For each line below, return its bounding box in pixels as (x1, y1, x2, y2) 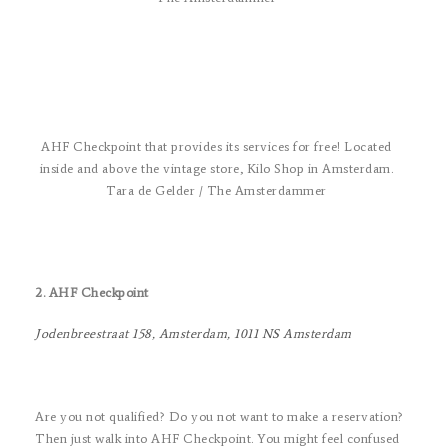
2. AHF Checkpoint (35, 284, 149, 300)
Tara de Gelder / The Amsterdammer (106, 182, 327, 198)
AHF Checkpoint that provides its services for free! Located (41, 138, 392, 154)
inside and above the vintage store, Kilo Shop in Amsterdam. (39, 160, 394, 176)
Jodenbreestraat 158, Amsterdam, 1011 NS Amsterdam (35, 326, 352, 341)
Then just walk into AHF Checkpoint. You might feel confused (35, 431, 400, 446)
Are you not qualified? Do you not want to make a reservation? (35, 409, 404, 424)
